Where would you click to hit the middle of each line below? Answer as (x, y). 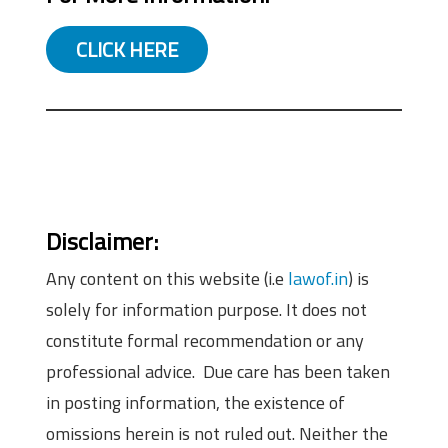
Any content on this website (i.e (167, 278)
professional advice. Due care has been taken (218, 371)
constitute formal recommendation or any (205, 340)
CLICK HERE (127, 49)
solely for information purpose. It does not (206, 309)
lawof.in (318, 278)
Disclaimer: (102, 240)
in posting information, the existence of (195, 402)
